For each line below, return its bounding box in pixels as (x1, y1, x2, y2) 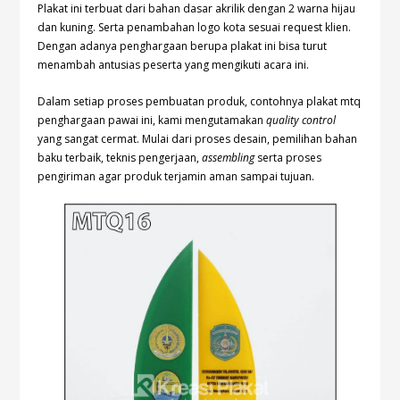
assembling (202, 150, 255, 166)
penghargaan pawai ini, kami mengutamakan (37, 112, 267, 129)
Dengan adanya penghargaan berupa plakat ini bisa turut (37, 38, 328, 54)
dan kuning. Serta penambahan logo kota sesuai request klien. (37, 20, 352, 36)
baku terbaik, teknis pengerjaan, (37, 150, 203, 166)
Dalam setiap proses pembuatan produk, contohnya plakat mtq (37, 94, 362, 110)
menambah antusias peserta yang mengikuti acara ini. (37, 57, 310, 73)
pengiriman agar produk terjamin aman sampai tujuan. (37, 169, 315, 185)
